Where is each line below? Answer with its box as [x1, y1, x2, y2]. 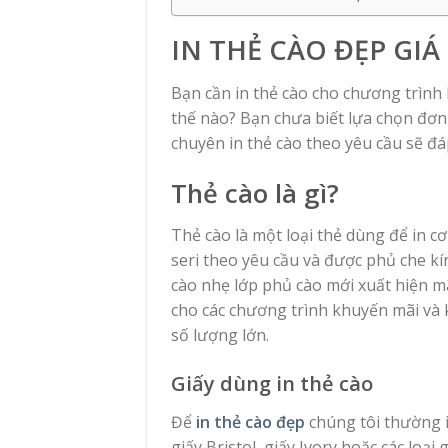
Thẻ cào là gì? [171, 175, 339, 211]
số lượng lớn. [171, 323, 269, 346]
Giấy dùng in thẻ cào [171, 370, 373, 398]
